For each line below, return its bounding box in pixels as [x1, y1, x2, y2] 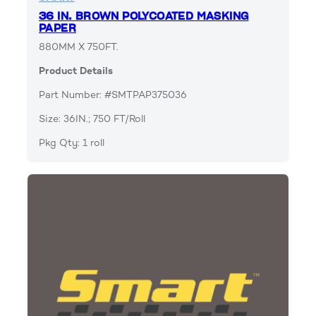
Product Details [39, 64, 113, 77]
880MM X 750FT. [39, 40, 119, 53]
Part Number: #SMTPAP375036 [39, 88, 187, 101]
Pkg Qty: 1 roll [39, 136, 104, 149]
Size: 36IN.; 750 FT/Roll [39, 112, 145, 125]
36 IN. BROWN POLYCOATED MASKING [39, 9, 249, 23]
